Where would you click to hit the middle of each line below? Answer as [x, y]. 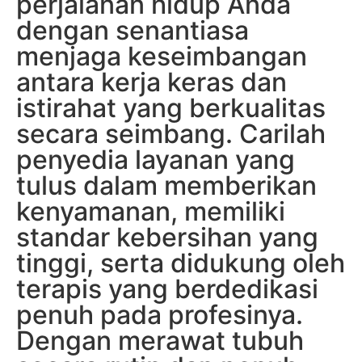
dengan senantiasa [133, 30]
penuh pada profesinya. [160, 314]
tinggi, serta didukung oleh [181, 263]
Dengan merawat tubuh [160, 340]
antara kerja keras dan [152, 82]
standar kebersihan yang [167, 237]
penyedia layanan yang [156, 159]
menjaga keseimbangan [162, 56]
